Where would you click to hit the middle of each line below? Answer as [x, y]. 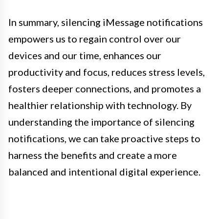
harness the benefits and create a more [93, 155]
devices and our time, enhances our [85, 55]
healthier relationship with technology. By [100, 105]
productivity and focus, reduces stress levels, [107, 72]
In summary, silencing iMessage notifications [106, 22]
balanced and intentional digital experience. [104, 172]
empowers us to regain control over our [95, 39]
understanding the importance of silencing [101, 122]
